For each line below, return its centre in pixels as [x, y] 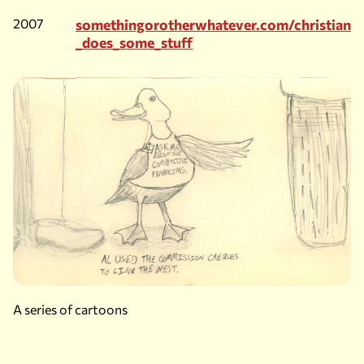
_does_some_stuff [134, 42]
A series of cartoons [70, 310]
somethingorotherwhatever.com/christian [213, 24]
